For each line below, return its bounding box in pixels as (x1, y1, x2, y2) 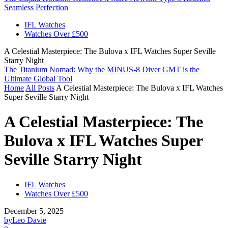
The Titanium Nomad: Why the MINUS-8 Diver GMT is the (4, 65, 199, 74)
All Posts (25, 83, 54, 92)
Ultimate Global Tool (4, 74, 72, 83)
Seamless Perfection (4, 3, 68, 12)
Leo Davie (12, 215, 46, 224)
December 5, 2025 (4, 206, 64, 215)
